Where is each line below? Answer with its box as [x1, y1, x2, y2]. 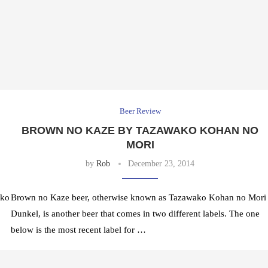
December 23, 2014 [128, 159, 195, 169]
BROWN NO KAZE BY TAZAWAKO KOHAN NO [22, 124, 259, 137]
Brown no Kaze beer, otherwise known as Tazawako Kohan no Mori [10, 193, 266, 203]
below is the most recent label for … [10, 225, 146, 235]
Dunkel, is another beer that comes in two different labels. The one [10, 209, 260, 219]
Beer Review [119, 106, 161, 116]
